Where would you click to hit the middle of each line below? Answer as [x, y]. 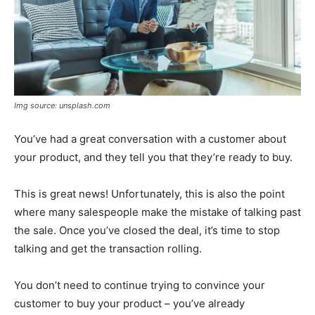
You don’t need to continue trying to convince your [140, 285]
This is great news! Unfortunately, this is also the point [149, 193]
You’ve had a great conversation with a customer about [150, 139]
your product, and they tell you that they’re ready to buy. [153, 157]
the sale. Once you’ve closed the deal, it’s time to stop [147, 230]
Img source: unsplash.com [62, 105]
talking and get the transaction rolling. [108, 248]
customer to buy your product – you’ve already [129, 303]
